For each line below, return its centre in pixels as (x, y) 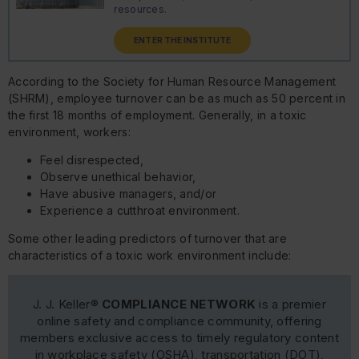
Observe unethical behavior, (118, 177)
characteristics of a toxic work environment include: (150, 256)
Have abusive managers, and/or (129, 194)
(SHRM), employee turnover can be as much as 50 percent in (177, 99)
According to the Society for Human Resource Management (172, 82)
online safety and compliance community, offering (179, 321)
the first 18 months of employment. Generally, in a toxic (157, 115)
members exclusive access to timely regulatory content (179, 338)
